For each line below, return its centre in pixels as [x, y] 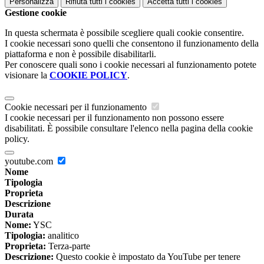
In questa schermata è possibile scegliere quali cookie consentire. [124, 33]
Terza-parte [68, 246]
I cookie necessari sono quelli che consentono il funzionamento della [132, 44]
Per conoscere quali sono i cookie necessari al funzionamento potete [131, 65]
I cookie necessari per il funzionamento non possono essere [114, 118]
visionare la [27, 75]
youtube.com [30, 161]
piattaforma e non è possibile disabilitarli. [80, 54]
